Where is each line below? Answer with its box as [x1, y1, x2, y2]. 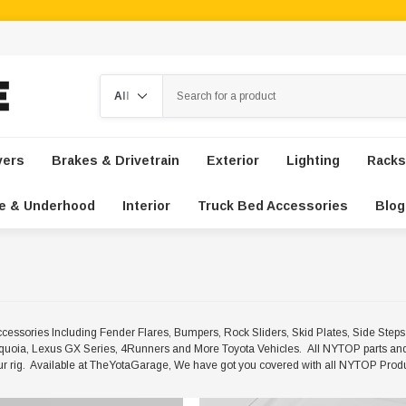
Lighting [285, 153, 340, 168]
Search [100, 76, 136, 89]
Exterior [206, 153, 259, 168]
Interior [121, 198, 170, 213]
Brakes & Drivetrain [51, 153, 179, 168]
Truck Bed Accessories [197, 198, 348, 213]
